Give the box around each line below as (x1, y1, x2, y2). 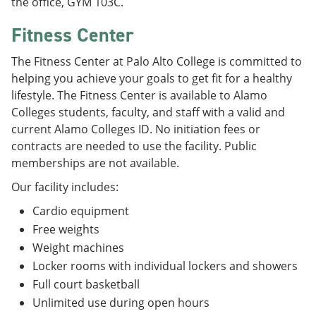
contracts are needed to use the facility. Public (11, 138, 257, 154)
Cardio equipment (32, 203, 129, 219)
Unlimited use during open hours (32, 295, 209, 310)
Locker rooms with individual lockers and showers (32, 258, 298, 274)
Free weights (32, 221, 99, 237)
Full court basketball (32, 276, 140, 292)
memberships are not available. (11, 155, 179, 171)
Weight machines (32, 240, 124, 255)
